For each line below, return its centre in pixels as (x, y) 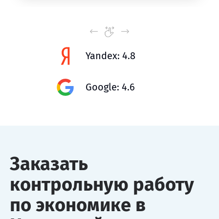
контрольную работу (102, 184)
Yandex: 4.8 (110, 56)
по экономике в (78, 205)
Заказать (49, 164)
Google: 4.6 (110, 87)
